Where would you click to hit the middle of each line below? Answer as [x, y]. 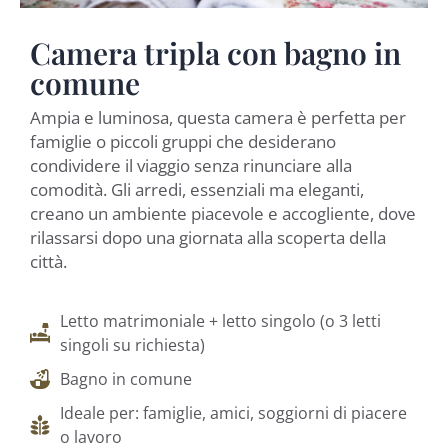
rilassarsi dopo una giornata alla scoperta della [208, 237]
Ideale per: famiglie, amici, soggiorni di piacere [233, 413]
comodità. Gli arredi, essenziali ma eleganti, [197, 189]
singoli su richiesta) [132, 345]
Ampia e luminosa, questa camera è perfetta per [218, 117]
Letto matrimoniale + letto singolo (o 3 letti [220, 321]
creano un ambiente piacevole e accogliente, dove [223, 213]
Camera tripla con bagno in [215, 53]
